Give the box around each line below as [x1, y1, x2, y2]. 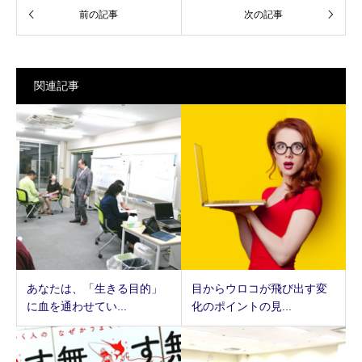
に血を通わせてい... [27, 299, 127, 313]
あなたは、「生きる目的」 [27, 281, 162, 295]
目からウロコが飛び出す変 [191, 281, 327, 295]
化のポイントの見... [191, 299, 292, 313]
